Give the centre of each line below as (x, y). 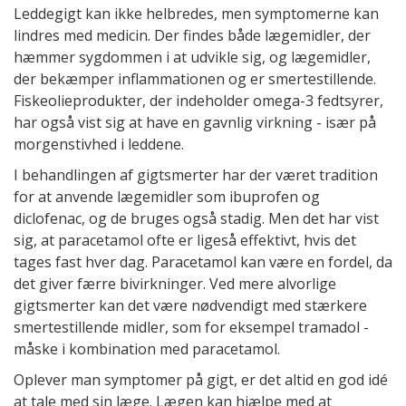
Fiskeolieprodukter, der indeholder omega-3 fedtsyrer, (198, 100)
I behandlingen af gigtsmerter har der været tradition (196, 174)
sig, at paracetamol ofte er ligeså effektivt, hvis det (185, 240)
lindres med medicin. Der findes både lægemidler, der (192, 35)
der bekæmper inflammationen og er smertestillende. (195, 78)
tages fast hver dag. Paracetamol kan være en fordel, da (203, 261)
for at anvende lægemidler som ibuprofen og (167, 196)
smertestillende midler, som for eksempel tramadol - (191, 327)
